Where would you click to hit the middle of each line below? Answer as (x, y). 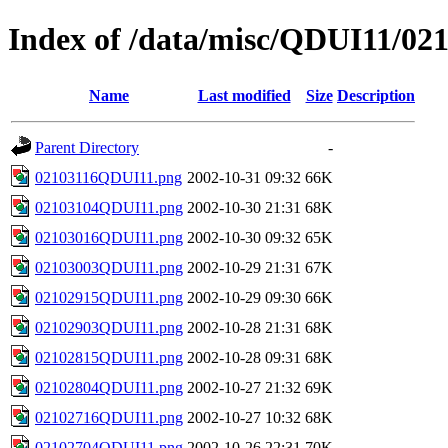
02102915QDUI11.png (109, 297)
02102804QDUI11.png (109, 387)
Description (376, 95)
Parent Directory (87, 147)
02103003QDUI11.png (109, 267)
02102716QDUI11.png (109, 417)
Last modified (244, 95)
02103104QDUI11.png (109, 207)
